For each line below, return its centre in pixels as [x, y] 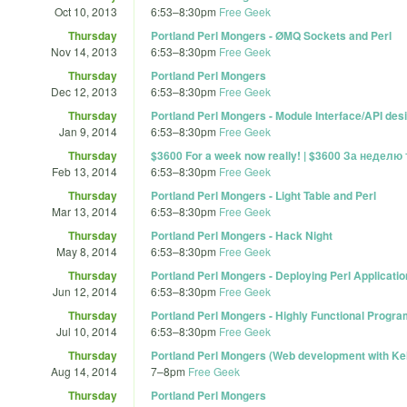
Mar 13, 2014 [84, 211]
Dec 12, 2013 [84, 91]
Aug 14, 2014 [84, 371]
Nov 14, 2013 [84, 51]
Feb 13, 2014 [84, 171]
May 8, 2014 [87, 251]
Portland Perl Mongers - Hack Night [242, 235]
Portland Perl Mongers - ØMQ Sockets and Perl [271, 35]
